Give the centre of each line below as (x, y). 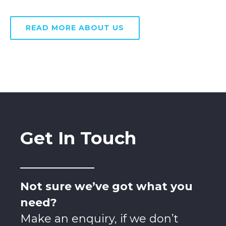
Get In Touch (78, 138)
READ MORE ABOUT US (75, 28)
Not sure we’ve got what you (106, 186)
